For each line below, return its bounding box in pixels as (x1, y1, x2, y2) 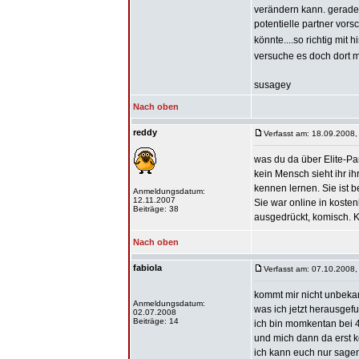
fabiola (133, 263, 162, 272)
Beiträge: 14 (133, 317, 179, 325)
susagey (254, 79, 291, 91)
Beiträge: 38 (133, 204, 179, 213)
